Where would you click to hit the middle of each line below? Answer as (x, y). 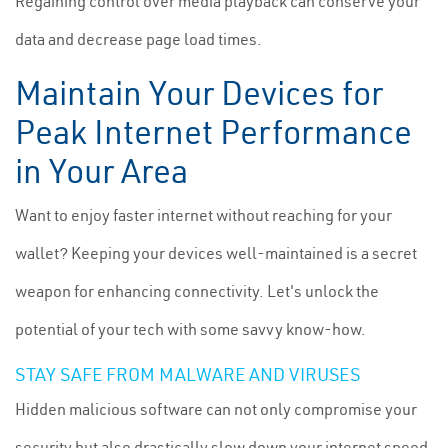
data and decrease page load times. (138, 39)
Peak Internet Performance (213, 132)
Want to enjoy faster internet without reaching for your (203, 215)
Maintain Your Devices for (199, 93)
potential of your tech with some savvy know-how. (190, 329)
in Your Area (101, 171)
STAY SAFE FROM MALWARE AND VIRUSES (187, 374)
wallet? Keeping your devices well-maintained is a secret (216, 253)
